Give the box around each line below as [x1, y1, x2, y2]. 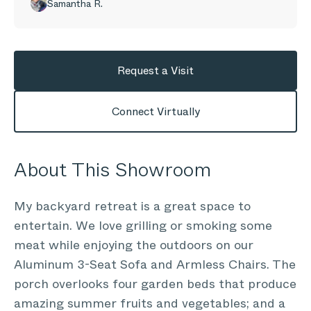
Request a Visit [117, 62, 194, 78]
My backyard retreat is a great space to [14, 197, 251, 215]
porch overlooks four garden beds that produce [14, 275, 296, 293]
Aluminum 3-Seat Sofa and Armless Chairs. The [14, 255, 296, 274]
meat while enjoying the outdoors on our [14, 236, 253, 254]
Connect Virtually [111, 103, 200, 119]
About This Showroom [14, 155, 211, 184]
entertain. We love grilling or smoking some [14, 217, 272, 235]
